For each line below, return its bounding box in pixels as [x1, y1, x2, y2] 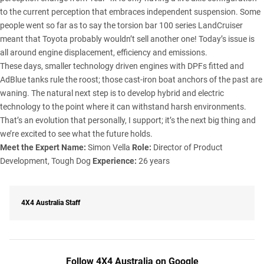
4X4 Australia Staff [21, 198, 80, 207]
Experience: [93, 156, 137, 166]
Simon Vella [86, 142, 132, 152]
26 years [137, 156, 170, 166]
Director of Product [151, 142, 223, 152]
